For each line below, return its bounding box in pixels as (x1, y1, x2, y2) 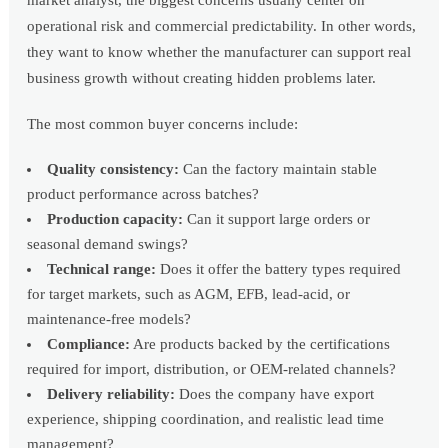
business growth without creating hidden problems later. (27, 70, 377, 87)
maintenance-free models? (27, 311, 192, 328)
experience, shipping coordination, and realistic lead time (27, 411, 385, 428)
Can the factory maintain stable (179, 161, 378, 178)
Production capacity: (47, 211, 184, 228)
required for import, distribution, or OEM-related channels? (27, 361, 397, 378)
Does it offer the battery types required (156, 261, 402, 278)
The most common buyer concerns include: (27, 116, 299, 133)
